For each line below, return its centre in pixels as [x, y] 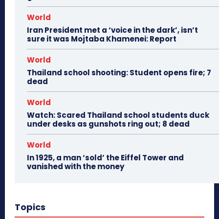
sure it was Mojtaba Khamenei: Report [102, 39]
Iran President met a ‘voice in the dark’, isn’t [112, 30]
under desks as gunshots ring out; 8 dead [108, 124]
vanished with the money [76, 166]
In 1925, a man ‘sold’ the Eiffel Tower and [105, 157]
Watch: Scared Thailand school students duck [118, 115]
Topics [30, 207]
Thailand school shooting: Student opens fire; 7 [119, 72]
